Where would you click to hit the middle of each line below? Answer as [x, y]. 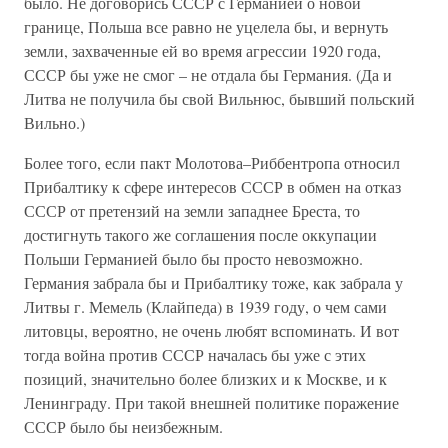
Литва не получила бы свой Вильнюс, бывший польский [219, 98]
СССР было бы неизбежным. [123, 426]
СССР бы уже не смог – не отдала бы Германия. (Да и [208, 74]
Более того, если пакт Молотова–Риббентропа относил [212, 162]
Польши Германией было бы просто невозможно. [193, 258]
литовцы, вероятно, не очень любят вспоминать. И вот [211, 330]
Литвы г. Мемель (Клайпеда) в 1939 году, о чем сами [205, 306]
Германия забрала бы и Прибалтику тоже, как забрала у [213, 282]
